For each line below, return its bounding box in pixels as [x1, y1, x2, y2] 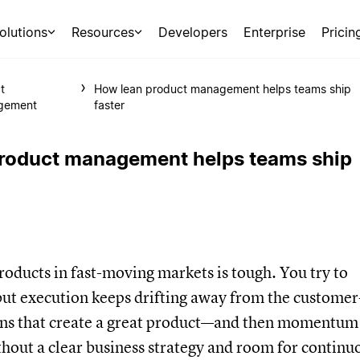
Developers [158, 24, 228, 40]
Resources [71, 24, 134, 40]
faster [93, 98, 125, 112]
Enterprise [243, 24, 306, 40]
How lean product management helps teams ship [93, 82, 351, 96]
